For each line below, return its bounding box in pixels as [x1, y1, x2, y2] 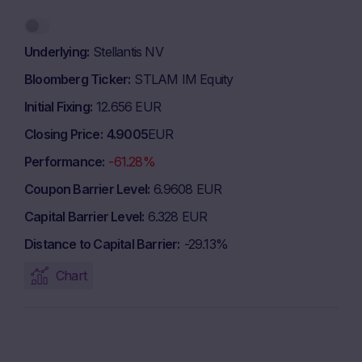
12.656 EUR [96, 99, 162, 115]
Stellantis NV [93, 44, 163, 60]
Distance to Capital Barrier [24, 236, 178, 252]
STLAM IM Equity [134, 71, 234, 87]
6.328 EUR [148, 208, 208, 225]
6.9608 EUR [154, 181, 222, 197]
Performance [24, 154, 103, 170]
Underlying [24, 44, 86, 60]
